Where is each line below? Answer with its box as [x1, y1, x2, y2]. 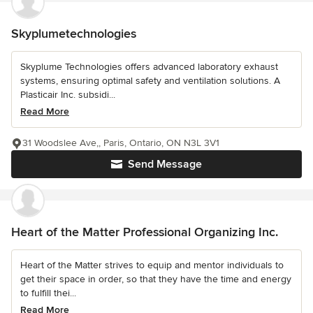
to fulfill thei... [20, 287, 76, 300]
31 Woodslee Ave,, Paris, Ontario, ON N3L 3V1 [22, 137, 219, 150]
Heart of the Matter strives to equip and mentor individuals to [20, 259, 284, 272]
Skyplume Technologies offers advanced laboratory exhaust [20, 61, 278, 73]
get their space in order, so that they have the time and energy [20, 273, 291, 286]
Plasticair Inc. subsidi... [20, 89, 115, 101]
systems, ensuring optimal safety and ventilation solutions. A [20, 75, 280, 87]
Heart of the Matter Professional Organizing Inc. [11, 224, 278, 240]
